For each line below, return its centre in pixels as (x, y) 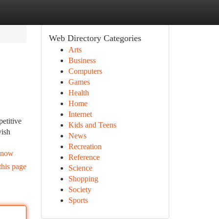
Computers (85, 71)
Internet (80, 114)
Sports (78, 200)
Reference (84, 157)
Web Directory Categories (95, 38)
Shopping (83, 179)
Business (82, 60)
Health (78, 93)
